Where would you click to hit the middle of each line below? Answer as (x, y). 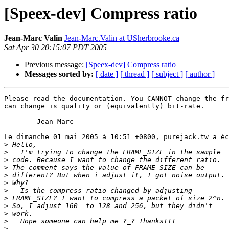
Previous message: (55, 65)
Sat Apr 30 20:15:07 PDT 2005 (55, 48)
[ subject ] (167, 74)
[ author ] (200, 74)
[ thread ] (135, 74)
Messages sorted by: (59, 74)
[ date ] (107, 74)
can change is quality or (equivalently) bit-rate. (104, 106)
